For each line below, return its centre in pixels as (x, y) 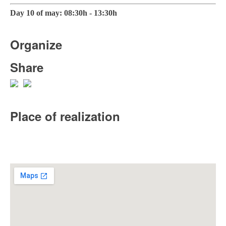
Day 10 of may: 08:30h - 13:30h (64, 13)
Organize (36, 44)
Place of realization (65, 116)
